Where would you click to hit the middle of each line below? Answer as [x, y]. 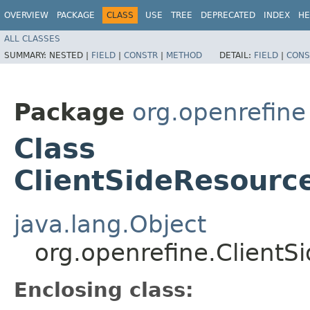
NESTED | [70, 55]
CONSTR [141, 55]
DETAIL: [237, 55]
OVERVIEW [26, 15]
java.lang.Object [110, 224]
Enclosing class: [104, 290]
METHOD [184, 55]
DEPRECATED [228, 15]
